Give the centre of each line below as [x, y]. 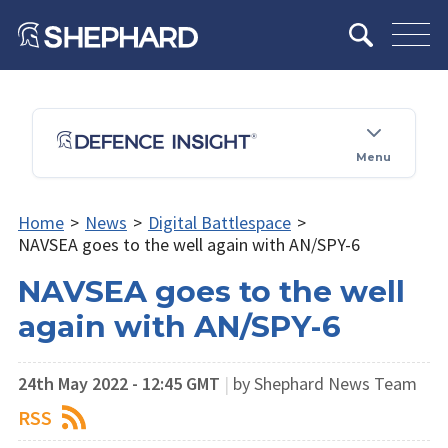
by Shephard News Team [325, 383]
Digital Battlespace [219, 222]
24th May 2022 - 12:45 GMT [119, 383]
